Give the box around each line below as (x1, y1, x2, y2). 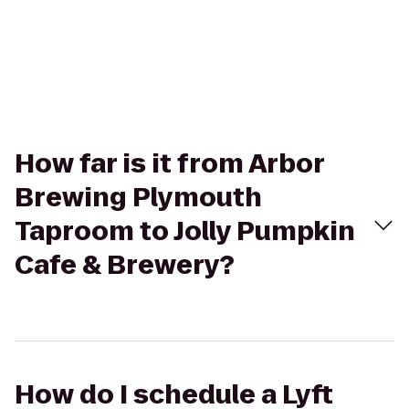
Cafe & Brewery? (15, 247, 235, 283)
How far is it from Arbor (15, 146, 324, 182)
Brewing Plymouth (15, 180, 262, 215)
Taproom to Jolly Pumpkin (15, 214, 355, 249)
